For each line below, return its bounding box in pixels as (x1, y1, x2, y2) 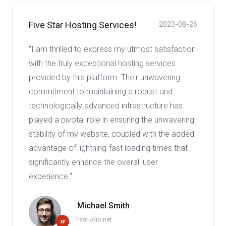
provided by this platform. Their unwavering (29, 73, 180, 83)
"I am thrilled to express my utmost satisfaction (29, 44, 196, 54)
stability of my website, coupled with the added (29, 129, 194, 139)
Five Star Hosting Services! (29, 20, 137, 31)
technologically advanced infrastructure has (29, 101, 183, 111)
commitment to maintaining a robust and (29, 87, 173, 97)
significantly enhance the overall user (29, 157, 158, 167)
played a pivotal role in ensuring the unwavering (29, 115, 194, 125)
